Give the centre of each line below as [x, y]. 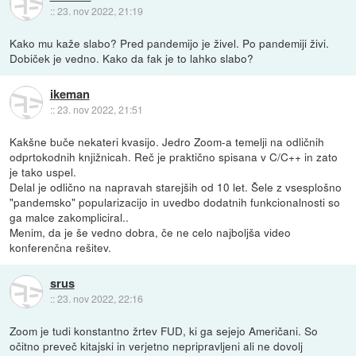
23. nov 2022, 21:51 [100, 110]
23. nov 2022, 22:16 [100, 299]
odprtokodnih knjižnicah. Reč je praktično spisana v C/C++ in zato [174, 157]
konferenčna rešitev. [61, 248]
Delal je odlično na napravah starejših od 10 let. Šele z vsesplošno [176, 187]
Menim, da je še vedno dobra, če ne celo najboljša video [151, 232]
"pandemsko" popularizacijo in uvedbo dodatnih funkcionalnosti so [175, 202]
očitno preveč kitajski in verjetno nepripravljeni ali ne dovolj [157, 346]
